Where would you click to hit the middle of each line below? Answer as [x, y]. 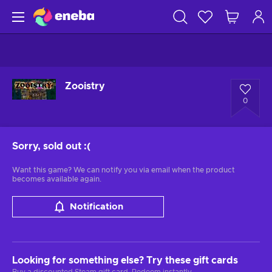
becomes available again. [57, 179]
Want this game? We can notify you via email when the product [124, 170]
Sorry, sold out [47, 146]
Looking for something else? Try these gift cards [125, 260]
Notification [96, 207]
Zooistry [85, 86]
